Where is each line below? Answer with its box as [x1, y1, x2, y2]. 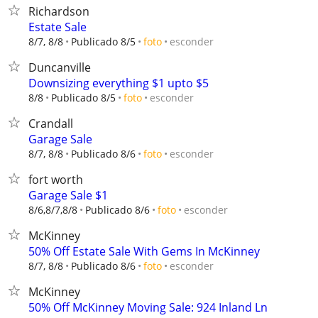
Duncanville [28, 60, 91, 75]
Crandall [28, 116, 73, 131]
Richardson [28, 4, 89, 19]
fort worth [28, 172, 83, 187]
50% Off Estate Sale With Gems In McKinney [28, 243, 260, 259]
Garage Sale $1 [28, 187, 108, 203]
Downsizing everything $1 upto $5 [28, 75, 209, 91]
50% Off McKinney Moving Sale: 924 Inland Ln [28, 300, 268, 315]
